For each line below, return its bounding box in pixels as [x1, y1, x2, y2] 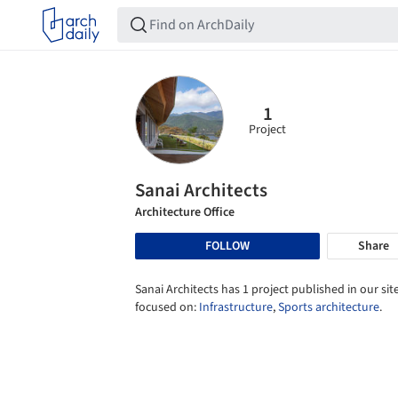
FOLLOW [205, 236, 250, 255]
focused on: [135, 298, 199, 316]
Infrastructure [199, 298, 273, 316]
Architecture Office [135, 203, 235, 221]
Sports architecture [278, 298, 379, 316]
